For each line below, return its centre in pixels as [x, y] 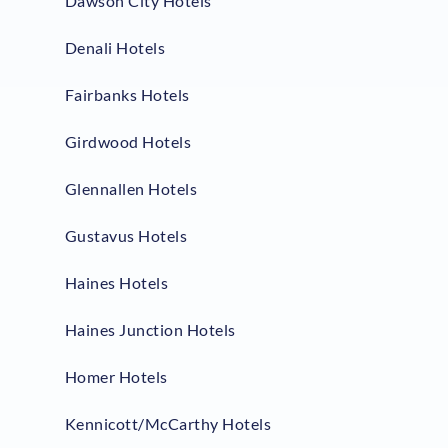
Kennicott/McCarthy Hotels [168, 424]
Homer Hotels [116, 377]
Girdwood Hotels [128, 142]
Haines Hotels [116, 283]
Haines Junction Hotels [150, 330]
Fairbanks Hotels [127, 95]
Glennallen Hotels [131, 189]
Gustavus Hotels [126, 236]
